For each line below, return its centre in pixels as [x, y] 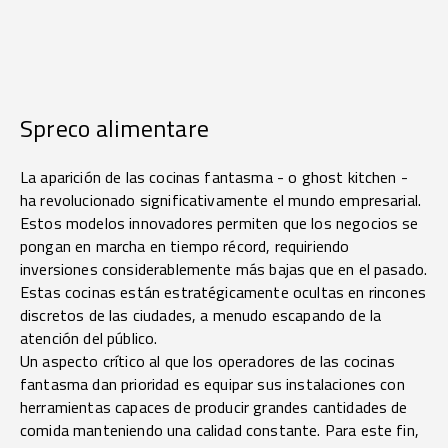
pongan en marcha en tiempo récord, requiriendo [185, 246]
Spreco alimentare [115, 128]
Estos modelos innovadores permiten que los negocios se [219, 223]
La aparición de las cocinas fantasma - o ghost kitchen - [214, 177]
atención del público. [89, 338]
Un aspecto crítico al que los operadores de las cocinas [207, 361]
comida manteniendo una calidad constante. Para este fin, [219, 430]
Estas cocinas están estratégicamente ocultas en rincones [223, 292]
